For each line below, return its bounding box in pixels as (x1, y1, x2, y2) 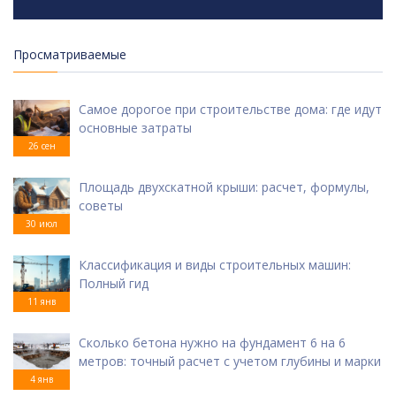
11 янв (27, 295, 56, 308)
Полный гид (79, 275, 148, 293)
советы (79, 197, 123, 215)
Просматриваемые (13, 46, 126, 64)
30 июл (26, 217, 57, 231)
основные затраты (79, 119, 192, 137)
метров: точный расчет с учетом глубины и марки (79, 353, 381, 370)
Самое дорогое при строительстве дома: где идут (79, 101, 382, 118)
